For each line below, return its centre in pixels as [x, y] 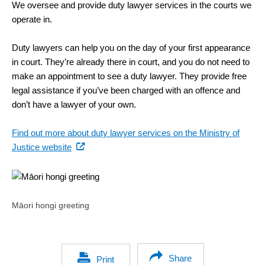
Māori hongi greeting [51, 206]
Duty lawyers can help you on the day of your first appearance [131, 48]
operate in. [32, 19]
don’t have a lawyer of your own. [74, 104]
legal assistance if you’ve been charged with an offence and [126, 90]
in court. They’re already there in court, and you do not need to [131, 62]
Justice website [42, 147]
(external [88, 146]
